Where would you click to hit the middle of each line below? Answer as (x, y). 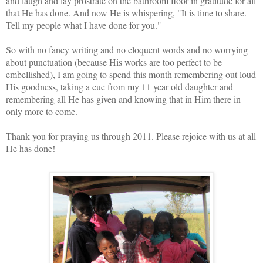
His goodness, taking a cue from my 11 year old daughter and (119, 86)
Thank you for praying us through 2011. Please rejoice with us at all (131, 136)
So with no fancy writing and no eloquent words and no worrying (127, 49)
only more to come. (42, 111)
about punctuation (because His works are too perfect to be (114, 62)
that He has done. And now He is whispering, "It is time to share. (126, 12)
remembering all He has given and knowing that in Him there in (123, 99)
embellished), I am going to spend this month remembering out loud (131, 74)
